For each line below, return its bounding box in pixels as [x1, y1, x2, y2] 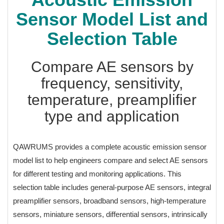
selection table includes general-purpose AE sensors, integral [13, 182, 211, 191]
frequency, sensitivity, [41, 74, 183, 91]
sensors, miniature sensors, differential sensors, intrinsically [13, 209, 207, 218]
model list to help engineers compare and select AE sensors [13, 155, 208, 164]
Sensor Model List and [16, 8, 208, 29]
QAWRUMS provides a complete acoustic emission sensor [13, 142, 206, 151]
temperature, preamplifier [27, 91, 196, 108]
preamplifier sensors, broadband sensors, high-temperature [13, 196, 206, 205]
